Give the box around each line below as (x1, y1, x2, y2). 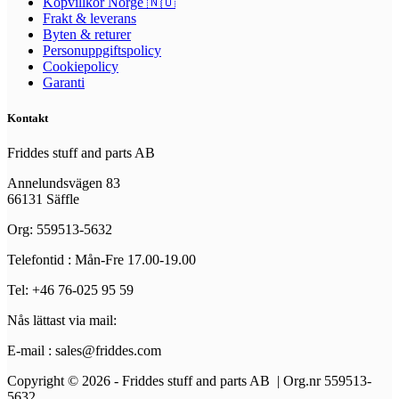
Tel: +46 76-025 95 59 (7, 281, 134, 297)
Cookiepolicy (43, 59, 118, 75)
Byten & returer (43, 27, 131, 43)
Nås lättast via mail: (7, 312, 117, 328)
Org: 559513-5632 (7, 221, 112, 237)
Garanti (43, 75, 85, 91)
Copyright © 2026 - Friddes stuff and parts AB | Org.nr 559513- (7, 372, 371, 388)
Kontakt (7, 110, 48, 125)
